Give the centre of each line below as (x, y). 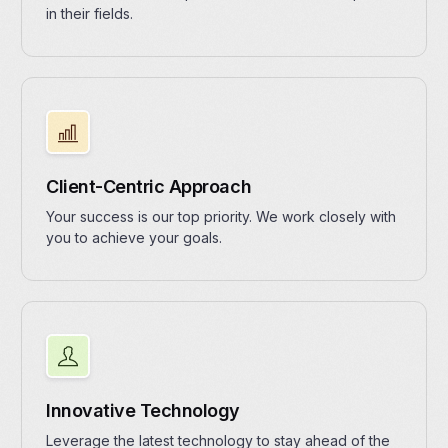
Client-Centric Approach (149, 187)
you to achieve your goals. (134, 238)
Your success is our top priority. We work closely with (221, 217)
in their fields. (90, 14)
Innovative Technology (143, 411)
